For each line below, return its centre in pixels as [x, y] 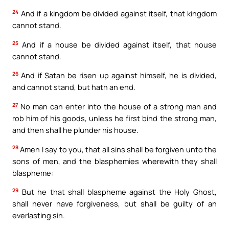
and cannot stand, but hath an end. [74, 87]
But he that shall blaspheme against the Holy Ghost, [118, 192]
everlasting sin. [39, 215]
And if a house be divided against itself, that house [118, 44]
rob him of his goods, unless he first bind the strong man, [114, 118]
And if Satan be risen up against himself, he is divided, [118, 75]
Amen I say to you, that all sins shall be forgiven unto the [118, 149]
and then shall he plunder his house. [75, 130]
